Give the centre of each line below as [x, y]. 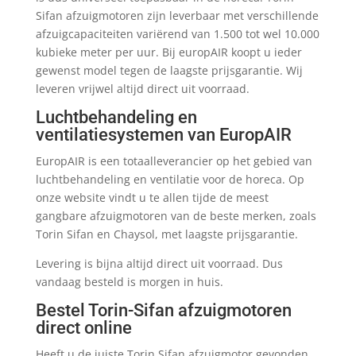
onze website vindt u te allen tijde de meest [152, 197]
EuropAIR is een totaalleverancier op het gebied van [174, 161]
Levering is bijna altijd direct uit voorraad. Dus [159, 263]
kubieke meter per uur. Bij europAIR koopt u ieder [168, 52]
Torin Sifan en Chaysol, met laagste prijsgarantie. [166, 234]
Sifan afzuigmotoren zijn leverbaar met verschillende [177, 15]
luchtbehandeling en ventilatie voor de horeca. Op [170, 179]
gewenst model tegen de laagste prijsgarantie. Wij [169, 70]
